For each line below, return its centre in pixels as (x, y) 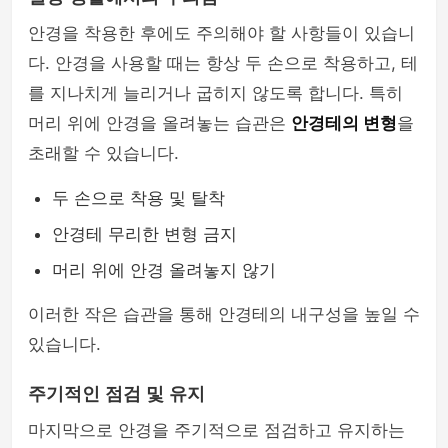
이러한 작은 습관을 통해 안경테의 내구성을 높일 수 (224, 314)
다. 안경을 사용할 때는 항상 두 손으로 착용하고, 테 (223, 63)
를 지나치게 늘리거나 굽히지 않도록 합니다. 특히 (215, 93)
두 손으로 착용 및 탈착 (138, 198)
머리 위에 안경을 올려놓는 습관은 (159, 123)
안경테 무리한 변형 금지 (144, 234)
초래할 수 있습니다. (103, 153)
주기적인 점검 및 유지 (116, 394)
